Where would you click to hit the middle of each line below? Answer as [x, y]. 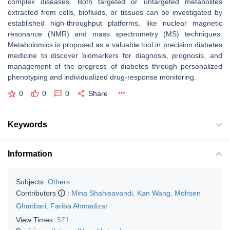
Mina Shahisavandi [102, 193]
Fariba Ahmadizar [79, 206]
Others [59, 181]
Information [30, 154]
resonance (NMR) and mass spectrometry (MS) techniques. [115, 34]
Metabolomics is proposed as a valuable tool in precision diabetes [115, 45]
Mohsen [188, 193]
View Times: [36, 219]
